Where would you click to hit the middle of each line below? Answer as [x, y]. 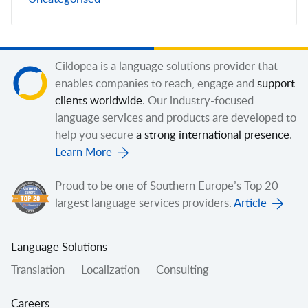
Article [250, 203]
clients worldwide [99, 101]
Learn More [84, 153]
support [276, 84]
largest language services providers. [144, 203]
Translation [38, 270]
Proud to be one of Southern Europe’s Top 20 [167, 186]
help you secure [94, 135]
